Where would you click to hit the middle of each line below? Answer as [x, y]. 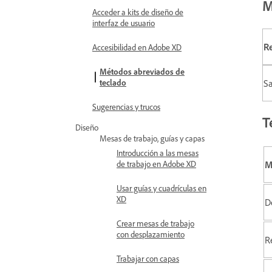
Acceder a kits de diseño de [138, 12]
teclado [113, 82]
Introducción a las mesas [158, 153]
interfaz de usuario [124, 23]
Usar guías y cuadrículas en [161, 188]
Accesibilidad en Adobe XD [137, 47]
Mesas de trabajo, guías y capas [152, 138]
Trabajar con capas [148, 258]
